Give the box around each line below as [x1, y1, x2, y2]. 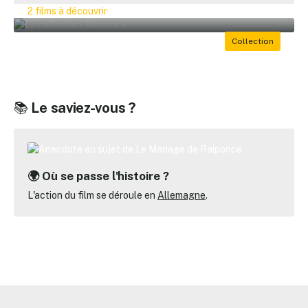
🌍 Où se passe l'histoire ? [27, 169, 169, 183]
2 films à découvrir [27, 5, 107, 16]
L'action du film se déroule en [27, 190, 157, 201]
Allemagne [157, 190, 206, 201]
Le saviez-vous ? [31, 100, 136, 116]
